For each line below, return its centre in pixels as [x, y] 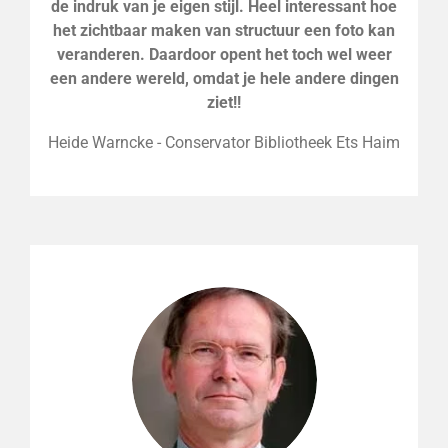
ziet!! [224, 102]
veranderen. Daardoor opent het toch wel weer [224, 54]
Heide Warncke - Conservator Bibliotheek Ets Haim [224, 142]
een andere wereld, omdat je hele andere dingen [224, 78]
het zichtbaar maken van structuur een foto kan [224, 30]
